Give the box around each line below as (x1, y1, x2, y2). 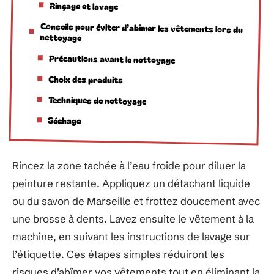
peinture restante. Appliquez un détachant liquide (12, 177, 250, 190)
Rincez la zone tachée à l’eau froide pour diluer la (12, 159, 246, 172)
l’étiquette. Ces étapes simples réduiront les (12, 248, 224, 261)
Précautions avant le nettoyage (48, 51, 175, 66)
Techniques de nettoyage (48, 93, 146, 107)
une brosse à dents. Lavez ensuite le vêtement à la (12, 212, 254, 225)
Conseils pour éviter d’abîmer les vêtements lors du (40, 19, 243, 35)
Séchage (47, 113, 81, 127)
